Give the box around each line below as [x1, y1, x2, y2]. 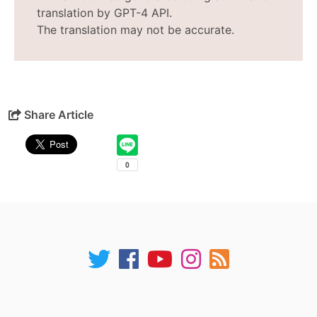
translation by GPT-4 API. [37, 6, 172, 20]
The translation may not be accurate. [37, 23, 234, 37]
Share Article [24, 108, 93, 122]
